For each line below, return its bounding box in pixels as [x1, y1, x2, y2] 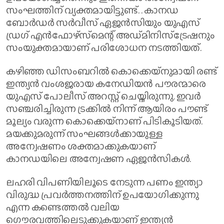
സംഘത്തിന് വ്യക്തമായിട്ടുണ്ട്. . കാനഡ [6, 2, 178, 17]
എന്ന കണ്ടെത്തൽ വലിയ [6, 199, 119, 214]
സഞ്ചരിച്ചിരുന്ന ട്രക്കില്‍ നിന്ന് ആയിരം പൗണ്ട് [6, 100, 208, 116]
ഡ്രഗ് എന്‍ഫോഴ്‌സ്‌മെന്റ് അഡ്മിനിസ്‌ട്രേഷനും [6, 27, 215, 42]
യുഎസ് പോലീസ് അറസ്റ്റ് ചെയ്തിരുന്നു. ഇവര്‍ [6, 88, 201, 103]
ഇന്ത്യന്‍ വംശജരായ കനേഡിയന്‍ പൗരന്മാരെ [6, 75, 206, 91]
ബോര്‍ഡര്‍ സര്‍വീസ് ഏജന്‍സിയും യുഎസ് [6, 14, 200, 30]
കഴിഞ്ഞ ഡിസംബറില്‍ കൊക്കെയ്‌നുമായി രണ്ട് [6, 63, 217, 78]
